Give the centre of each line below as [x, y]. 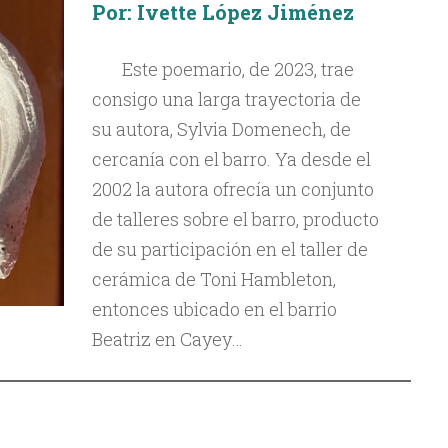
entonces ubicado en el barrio [214, 309]
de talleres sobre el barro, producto [235, 219]
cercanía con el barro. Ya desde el [231, 159]
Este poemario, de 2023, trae [237, 69]
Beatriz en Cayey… [167, 339]
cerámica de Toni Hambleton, [213, 279]
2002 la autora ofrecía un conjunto [232, 189]
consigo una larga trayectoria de [226, 99]
